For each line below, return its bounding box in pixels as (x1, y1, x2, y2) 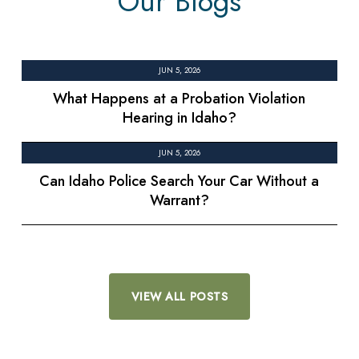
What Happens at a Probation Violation (53, 87, 306, 109)
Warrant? (149, 189, 209, 211)
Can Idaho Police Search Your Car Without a (39, 170, 320, 192)
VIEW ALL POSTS (131, 288, 228, 305)
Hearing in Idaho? (122, 107, 236, 128)
